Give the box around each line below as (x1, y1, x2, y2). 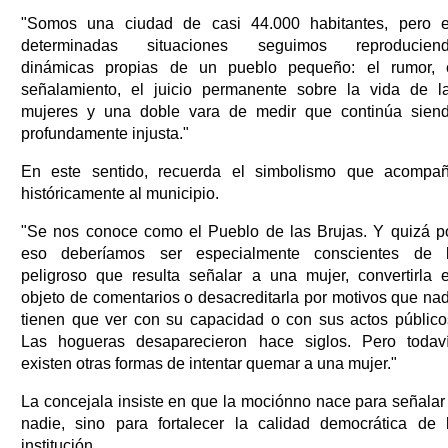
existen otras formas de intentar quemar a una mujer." (21, 354, 397, 372)
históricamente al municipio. (21, 184, 219, 202)
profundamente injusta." (21, 124, 189, 142)
